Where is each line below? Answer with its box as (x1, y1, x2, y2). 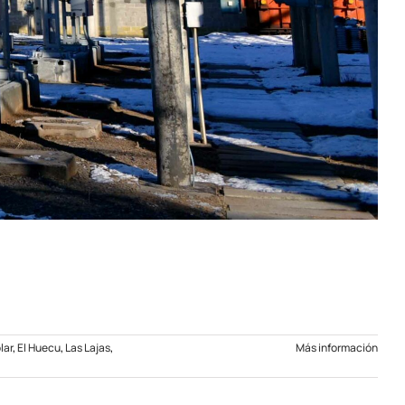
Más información (296, 339, 378, 355)
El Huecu (17, 339, 61, 355)
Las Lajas (65, 339, 110, 355)
